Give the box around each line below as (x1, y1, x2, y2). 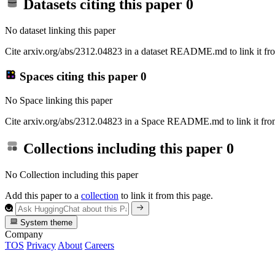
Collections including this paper (20, 141, 227, 157)
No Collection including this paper (5, 169, 138, 180)
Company (5, 229, 43, 239)
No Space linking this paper (5, 95, 112, 106)
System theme (18, 218, 73, 227)
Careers (85, 240, 114, 250)
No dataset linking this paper (5, 25, 115, 36)
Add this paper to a (5, 190, 81, 201)
